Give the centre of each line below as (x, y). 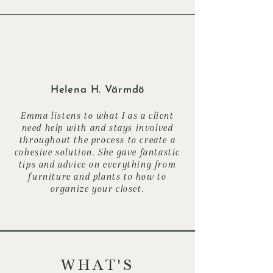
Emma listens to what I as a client (97, 115)
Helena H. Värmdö (97, 90)
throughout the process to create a (97, 139)
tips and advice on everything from (97, 164)
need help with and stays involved (97, 127)
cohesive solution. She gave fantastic (97, 151)
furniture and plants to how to (97, 176)
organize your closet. (97, 188)
